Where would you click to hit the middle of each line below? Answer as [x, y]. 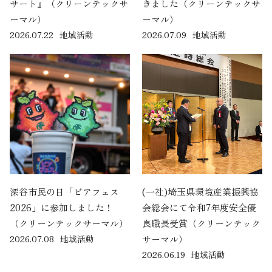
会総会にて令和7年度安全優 [199, 208]
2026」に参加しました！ [62, 208]
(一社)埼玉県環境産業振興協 [200, 192]
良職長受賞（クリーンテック [201, 223]
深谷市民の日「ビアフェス [64, 192]
